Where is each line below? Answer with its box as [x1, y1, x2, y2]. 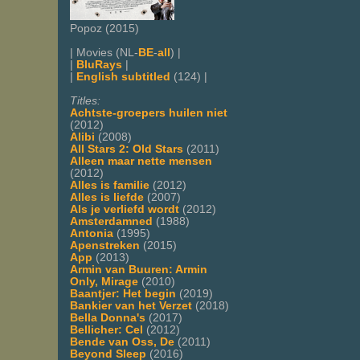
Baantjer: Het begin [70, 287, 176, 300]
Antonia [70, 227, 113, 239]
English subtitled [76, 70, 170, 83]
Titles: [70, 94, 100, 107]
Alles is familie [70, 178, 149, 191]
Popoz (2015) [70, 22, 139, 35]
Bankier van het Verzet [70, 299, 192, 312]
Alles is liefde [70, 190, 144, 203]
